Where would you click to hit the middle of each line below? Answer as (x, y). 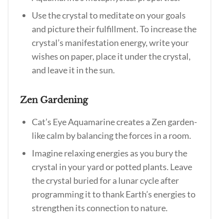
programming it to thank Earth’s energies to (114, 194)
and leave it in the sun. (73, 70)
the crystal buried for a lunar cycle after (105, 180)
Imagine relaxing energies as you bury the (109, 153)
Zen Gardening (55, 100)
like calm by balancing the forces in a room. (111, 135)
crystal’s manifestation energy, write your (110, 43)
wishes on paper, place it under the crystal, (111, 56)
